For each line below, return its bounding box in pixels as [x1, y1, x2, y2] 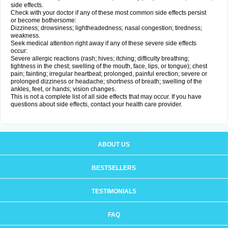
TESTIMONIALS [91, 188, 136, 195]
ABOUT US [98, 141, 130, 148]
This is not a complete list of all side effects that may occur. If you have [11, 93, 202, 100]
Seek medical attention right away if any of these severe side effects [11, 40, 196, 47]
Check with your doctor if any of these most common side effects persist [11, 9, 206, 16]
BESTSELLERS [92, 164, 136, 172]
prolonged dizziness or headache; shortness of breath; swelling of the [11, 78, 202, 85]
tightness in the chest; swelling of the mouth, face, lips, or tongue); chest [11, 63, 207, 70]
